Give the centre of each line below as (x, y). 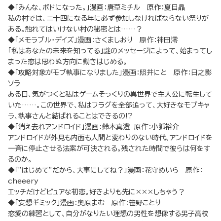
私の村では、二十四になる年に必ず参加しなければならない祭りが (108, 18)
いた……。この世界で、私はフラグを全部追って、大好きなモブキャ (109, 105)
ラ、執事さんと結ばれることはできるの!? (71, 116)
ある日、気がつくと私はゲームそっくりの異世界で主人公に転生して (110, 94)
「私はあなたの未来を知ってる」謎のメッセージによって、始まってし (110, 51)
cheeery (23, 181)
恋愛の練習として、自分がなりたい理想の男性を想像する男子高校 (108, 214)
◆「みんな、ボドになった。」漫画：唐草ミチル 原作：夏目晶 (96, 8)
